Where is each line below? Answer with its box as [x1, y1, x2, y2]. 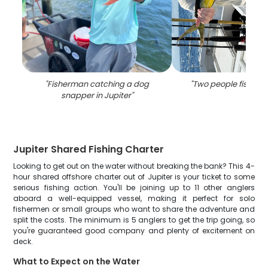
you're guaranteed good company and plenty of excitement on [13, 226, 255, 236]
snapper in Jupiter [60, 90, 131, 101]
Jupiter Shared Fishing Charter [13, 142, 165, 156]
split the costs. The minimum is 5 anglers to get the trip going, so [13, 215, 255, 225]
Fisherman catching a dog [47, 78, 150, 90]
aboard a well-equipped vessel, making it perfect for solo [13, 193, 255, 203]
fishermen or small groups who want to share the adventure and [13, 204, 255, 214]
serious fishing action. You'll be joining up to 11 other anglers [13, 182, 255, 193]
